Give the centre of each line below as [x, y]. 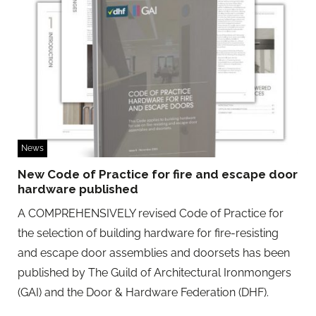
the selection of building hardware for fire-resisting [148, 233]
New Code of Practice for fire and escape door [158, 175]
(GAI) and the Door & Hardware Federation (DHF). [143, 293]
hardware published [78, 189]
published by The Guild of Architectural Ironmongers [154, 273]
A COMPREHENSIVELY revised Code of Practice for [151, 214]
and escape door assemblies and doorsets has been [154, 253]
